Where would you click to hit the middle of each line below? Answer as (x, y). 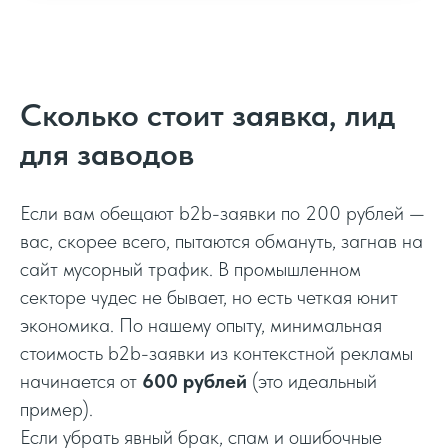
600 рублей (194, 380)
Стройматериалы (163, 358)
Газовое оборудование (185, 86)
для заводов (107, 153)
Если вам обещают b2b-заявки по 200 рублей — (222, 212)
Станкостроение (160, 18)
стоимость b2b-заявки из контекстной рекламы (216, 352)
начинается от (81, 380)
